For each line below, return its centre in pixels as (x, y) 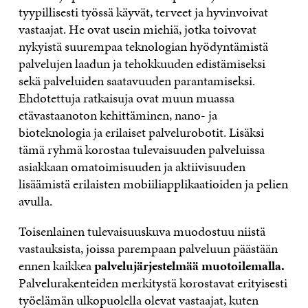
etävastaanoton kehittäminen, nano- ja (118, 115)
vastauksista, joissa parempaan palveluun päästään (148, 248)
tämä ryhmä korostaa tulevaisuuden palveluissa (141, 149)
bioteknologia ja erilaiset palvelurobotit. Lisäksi (141, 132)
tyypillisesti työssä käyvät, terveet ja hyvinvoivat (143, 12)
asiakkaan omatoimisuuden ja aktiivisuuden (132, 166)
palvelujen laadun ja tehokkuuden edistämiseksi (142, 63)
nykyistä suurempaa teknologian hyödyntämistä (143, 46)
